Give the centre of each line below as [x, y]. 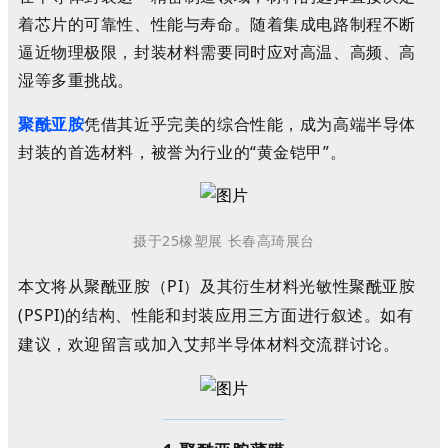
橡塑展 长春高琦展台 [247, 240]
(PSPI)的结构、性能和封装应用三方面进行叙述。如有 [216, 315]
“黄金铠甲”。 [298, 152]
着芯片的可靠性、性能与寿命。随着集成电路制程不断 [217, 24]
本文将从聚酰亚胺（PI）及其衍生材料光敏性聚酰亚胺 [217, 286]
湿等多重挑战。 [76, 80]
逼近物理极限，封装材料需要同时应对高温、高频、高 [217, 52]
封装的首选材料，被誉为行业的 [134, 152]
